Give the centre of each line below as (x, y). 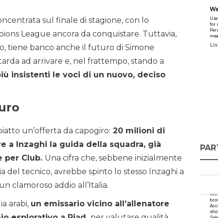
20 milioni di (138, 131)
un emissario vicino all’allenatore (100, 204)
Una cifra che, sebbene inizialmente (113, 158)
